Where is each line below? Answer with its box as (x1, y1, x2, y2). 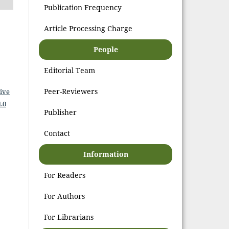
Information (83, 149, 128, 159)
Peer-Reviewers (44, 86, 98, 96)
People (93, 44, 118, 54)
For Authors (44, 191, 85, 201)
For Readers (44, 170, 86, 180)
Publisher (44, 107, 77, 117)
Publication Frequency (44, 2, 122, 12)
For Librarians (44, 212, 94, 222)
